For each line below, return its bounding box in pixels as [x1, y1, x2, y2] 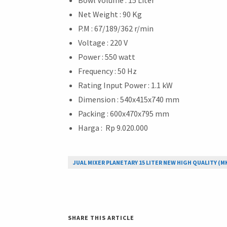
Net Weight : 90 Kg [78, 9, 142, 19]
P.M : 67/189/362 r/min [78, 23, 154, 33]
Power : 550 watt [78, 51, 136, 62]
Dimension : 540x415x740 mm [78, 94, 180, 104]
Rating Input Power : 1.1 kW [78, 80, 173, 90]
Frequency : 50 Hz [78, 65, 137, 76]
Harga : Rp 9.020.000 [78, 122, 148, 133]
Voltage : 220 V [78, 37, 128, 48]
